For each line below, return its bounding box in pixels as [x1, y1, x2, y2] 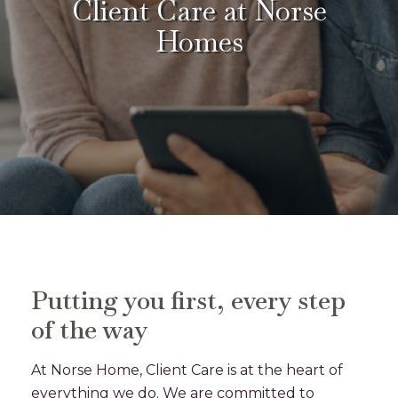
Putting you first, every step [31, 284, 346, 316]
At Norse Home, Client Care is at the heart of [31, 362, 343, 378]
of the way [31, 314, 148, 346]
